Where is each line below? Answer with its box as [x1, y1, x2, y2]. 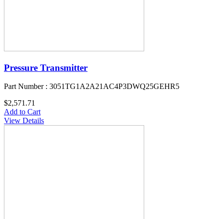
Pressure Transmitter [4, 62, 88, 73]
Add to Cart [4, 108, 41, 116]
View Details [4, 116, 44, 125]
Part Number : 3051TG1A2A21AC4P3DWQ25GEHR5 [4, 82, 179, 91]
